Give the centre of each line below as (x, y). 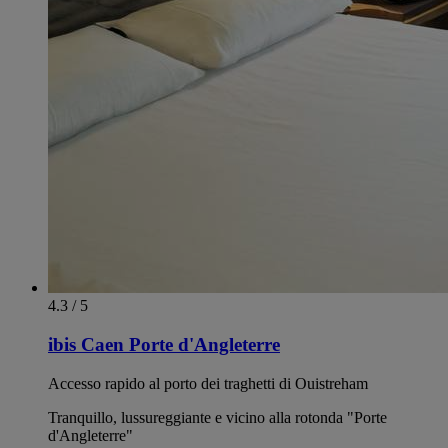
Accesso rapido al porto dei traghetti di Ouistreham (208, 383)
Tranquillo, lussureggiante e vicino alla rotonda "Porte (217, 417)
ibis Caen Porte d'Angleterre (164, 345)
